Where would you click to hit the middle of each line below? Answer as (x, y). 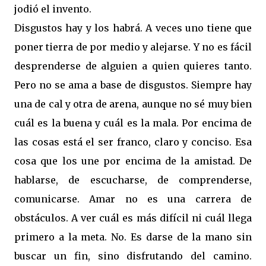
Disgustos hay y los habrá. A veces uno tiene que (133, 28)
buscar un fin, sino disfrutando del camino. (133, 256)
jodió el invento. (53, 9)
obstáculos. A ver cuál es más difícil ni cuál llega (133, 218)
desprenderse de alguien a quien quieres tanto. (133, 66)
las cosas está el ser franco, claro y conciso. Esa (133, 142)
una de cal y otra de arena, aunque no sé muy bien (133, 104)
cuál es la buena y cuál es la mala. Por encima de (133, 123)
